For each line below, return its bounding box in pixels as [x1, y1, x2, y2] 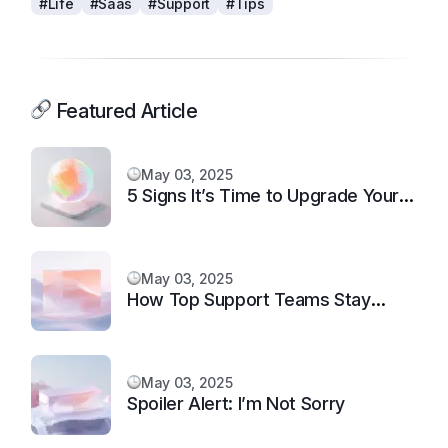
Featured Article [51, 99, 198, 123]
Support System [127, 209, 260, 230]
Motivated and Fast [127, 313, 285, 334]
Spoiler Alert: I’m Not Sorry [127, 393, 345, 414]
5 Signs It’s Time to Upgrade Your [127, 185, 400, 206]
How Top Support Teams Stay [127, 289, 371, 310]
